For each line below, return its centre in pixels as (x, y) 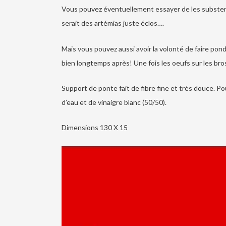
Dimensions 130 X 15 (95, 128)
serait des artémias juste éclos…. (113, 23)
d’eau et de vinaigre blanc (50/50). (114, 102)
